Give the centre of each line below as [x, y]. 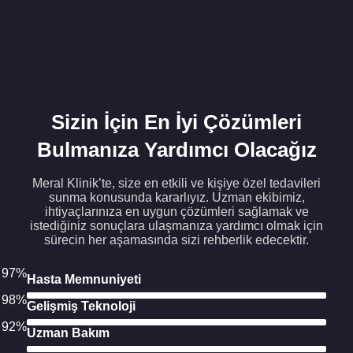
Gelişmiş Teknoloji [81, 307]
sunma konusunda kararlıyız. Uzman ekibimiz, [176, 198]
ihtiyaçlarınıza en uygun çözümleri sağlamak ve [176, 212]
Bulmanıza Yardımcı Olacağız [176, 150]
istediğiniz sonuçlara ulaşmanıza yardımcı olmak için [176, 226]
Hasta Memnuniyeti [84, 280]
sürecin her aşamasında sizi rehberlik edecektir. [176, 240]
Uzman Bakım [68, 333]
